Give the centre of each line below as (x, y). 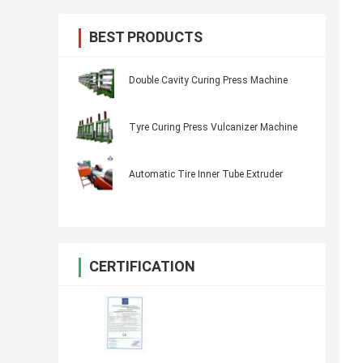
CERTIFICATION (142, 267)
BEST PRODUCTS (146, 37)
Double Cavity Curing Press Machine (208, 81)
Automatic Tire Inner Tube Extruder (206, 175)
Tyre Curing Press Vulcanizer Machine (213, 128)
